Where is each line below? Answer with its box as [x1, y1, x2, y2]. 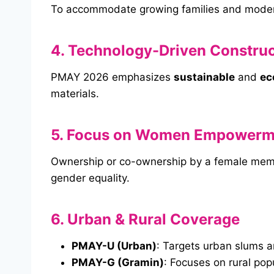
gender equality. [51, 172, 130, 185]
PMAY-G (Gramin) [72, 256, 164, 269]
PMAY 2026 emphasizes [51, 71, 174, 84]
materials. [51, 87, 99, 100]
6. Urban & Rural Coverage [51, 210, 240, 229]
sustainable [174, 71, 235, 84]
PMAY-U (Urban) [72, 240, 157, 253]
